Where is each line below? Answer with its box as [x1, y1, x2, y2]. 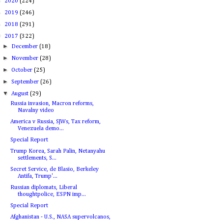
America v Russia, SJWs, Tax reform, [10, 119, 101, 125]
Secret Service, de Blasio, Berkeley [10, 166, 99, 172]
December [11, 44, 40, 50]
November [11, 55, 40, 61]
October [11, 67, 34, 73]
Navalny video [17, 108, 54, 113]
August [11, 91, 30, 97]
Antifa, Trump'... [17, 173, 57, 179]
